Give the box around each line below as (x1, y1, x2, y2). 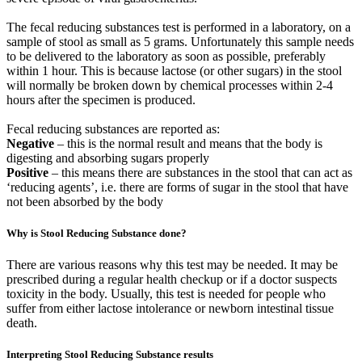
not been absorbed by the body (6, 194, 163, 208)
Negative (6, 136, 54, 150)
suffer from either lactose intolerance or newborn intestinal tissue (6, 301, 334, 316)
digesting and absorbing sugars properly (6, 150, 209, 165)
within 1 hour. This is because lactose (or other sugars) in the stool (6, 63, 342, 78)
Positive (6, 165, 48, 179)
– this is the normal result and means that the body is (54, 136, 322, 150)
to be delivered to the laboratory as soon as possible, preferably (6, 48, 326, 63)
